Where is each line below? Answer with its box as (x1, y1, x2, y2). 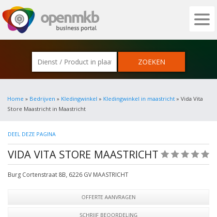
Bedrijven (30, 95, 55, 102)
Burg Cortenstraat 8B (8, 170, 66, 179)
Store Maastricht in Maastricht (7, 105, 86, 112)
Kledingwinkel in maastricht (103, 95, 175, 102)
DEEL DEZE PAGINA (8, 130, 56, 138)
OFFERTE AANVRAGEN (81, 193, 136, 201)
